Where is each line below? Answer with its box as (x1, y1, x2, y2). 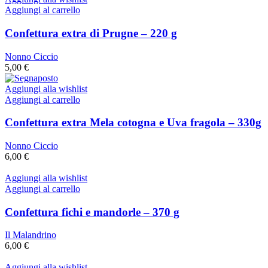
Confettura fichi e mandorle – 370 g (5, 205, 179, 218)
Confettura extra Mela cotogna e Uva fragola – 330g (5, 116, 261, 129)
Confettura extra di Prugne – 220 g (5, 26, 177, 39)
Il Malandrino (5, 230, 56, 240)
